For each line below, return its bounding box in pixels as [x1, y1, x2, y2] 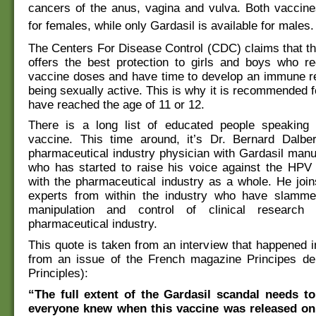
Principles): [28, 267, 88, 281]
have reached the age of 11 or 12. [28, 97, 205, 111]
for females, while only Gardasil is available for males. [28, 18, 314, 32]
